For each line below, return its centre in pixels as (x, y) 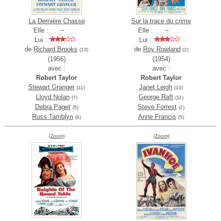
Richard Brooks (56, 49)
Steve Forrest (157, 107)
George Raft (156, 97)
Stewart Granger (52, 87)
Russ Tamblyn (53, 117)
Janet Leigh (156, 87)
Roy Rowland (162, 49)
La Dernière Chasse (56, 21)
